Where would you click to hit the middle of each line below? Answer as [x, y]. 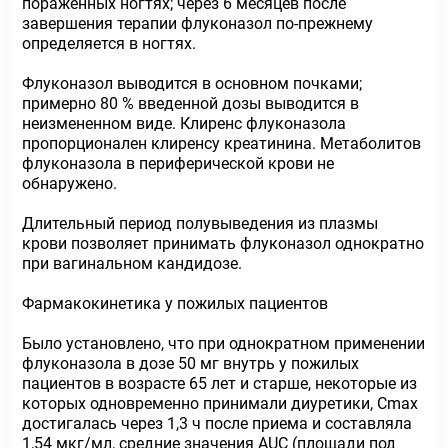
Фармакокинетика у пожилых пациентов [175, 303]
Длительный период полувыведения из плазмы [200, 223]
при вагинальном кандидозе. [132, 263]
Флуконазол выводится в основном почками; [192, 83]
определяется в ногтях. [109, 43]
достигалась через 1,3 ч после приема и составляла [217, 423]
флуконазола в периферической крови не [178, 163]
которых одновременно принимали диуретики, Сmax [220, 403]
